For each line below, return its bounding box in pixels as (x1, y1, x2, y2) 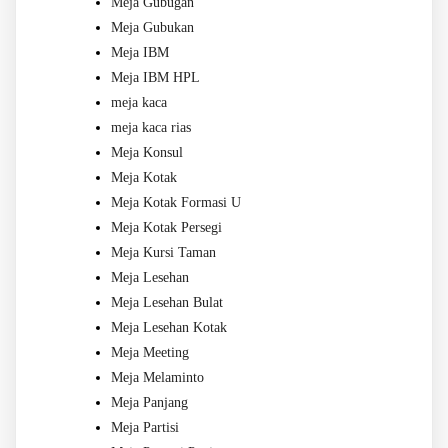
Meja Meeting (111, 344, 189, 360)
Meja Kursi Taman (111, 244, 216, 260)
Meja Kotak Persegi (111, 219, 222, 235)
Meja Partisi (111, 419, 179, 435)
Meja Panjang (111, 394, 188, 410)
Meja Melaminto (111, 369, 204, 385)
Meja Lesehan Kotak (111, 319, 227, 335)
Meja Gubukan (111, 19, 194, 35)
